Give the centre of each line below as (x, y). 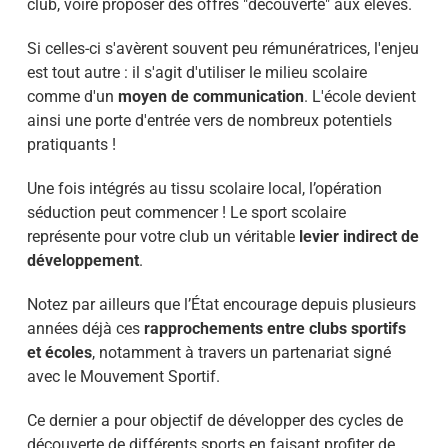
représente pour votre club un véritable (162, 236)
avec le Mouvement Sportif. (123, 376)
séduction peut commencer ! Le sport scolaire (186, 212)
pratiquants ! (71, 144)
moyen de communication (210, 96)
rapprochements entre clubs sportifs (274, 328)
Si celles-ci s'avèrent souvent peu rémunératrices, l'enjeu (222, 48)
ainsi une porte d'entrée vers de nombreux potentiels (209, 120)
